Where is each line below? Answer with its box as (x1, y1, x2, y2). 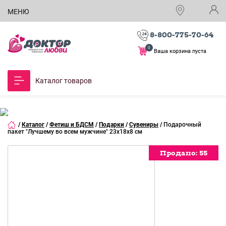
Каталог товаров (35, 77, 92, 85)
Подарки (99, 121, 124, 128)
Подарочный (163, 121, 201, 128)
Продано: (160, 149, 199, 157)
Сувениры (129, 121, 158, 128)
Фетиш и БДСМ (49, 121, 94, 128)
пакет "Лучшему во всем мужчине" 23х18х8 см (8, 128, 142, 135)
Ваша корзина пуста (154, 48, 206, 54)
